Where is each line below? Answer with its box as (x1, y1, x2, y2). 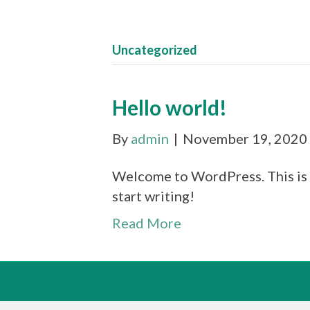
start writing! (112, 188, 194, 204)
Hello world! (112, 95, 227, 120)
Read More (112, 215, 181, 231)
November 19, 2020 (183, 130, 307, 147)
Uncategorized (112, 42, 197, 57)
